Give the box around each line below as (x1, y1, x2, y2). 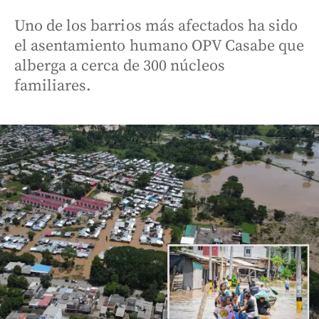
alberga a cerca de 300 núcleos (14, 56, 225, 75)
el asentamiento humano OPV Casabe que (14, 36, 305, 56)
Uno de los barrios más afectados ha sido (14, 16, 298, 36)
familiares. (14, 76, 92, 95)
